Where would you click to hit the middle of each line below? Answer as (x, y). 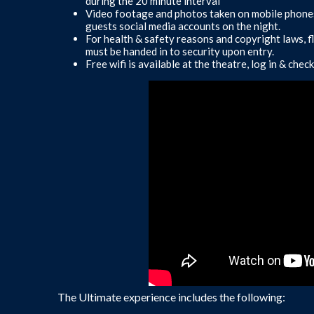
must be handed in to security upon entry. (180, 51)
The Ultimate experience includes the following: (171, 296)
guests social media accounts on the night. (183, 26)
